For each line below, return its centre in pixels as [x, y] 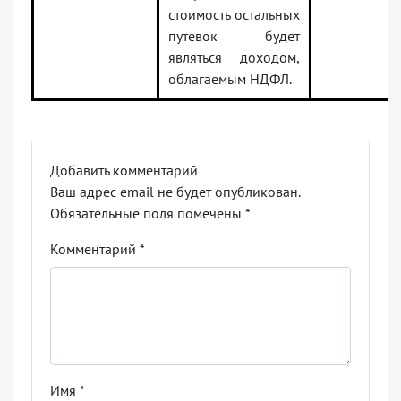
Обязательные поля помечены [148, 213]
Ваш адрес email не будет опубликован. [175, 192]
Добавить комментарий [124, 171]
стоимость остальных [234, 15]
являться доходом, [234, 58]
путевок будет [234, 36]
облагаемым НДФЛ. [230, 79]
